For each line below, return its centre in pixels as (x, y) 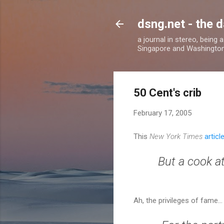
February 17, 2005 (162, 113)
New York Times (176, 136)
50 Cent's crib (167, 93)
